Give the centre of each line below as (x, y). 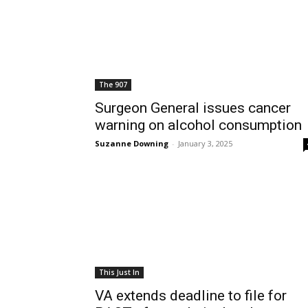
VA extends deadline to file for (191, 296)
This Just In (119, 272)
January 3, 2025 (205, 143)
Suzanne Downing (132, 143)
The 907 (113, 85)
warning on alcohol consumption (198, 125)
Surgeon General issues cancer (193, 108)
